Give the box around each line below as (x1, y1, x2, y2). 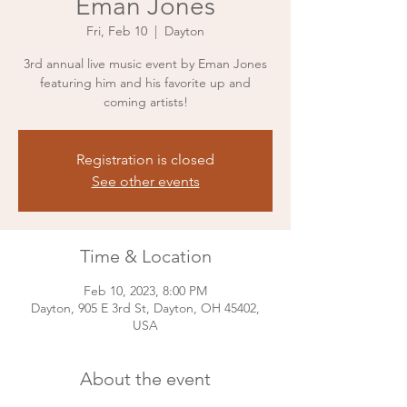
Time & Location (79, 244, 212, 267)
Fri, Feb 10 (86, 22, 147, 39)
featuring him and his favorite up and (40, 74, 251, 91)
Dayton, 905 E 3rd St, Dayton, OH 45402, (31, 299, 260, 316)
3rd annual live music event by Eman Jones (24, 55, 267, 72)
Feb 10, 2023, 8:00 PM (84, 282, 207, 299)
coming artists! (103, 93, 188, 110)
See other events (91, 172, 200, 190)
